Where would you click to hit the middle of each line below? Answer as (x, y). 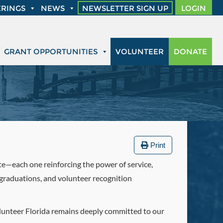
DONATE (190, 52)
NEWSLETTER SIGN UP (125, 8)
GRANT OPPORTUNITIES (51, 52)
